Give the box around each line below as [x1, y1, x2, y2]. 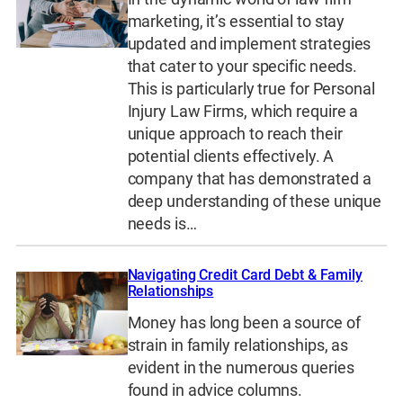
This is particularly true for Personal [127, 78, 375, 99]
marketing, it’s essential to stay [127, 11, 345, 31]
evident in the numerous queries [127, 357, 354, 378]
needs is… [127, 213, 197, 234]
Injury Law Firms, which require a [127, 101, 359, 121]
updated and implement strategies [127, 33, 372, 54]
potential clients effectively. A [127, 146, 335, 166]
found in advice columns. [127, 380, 303, 400]
